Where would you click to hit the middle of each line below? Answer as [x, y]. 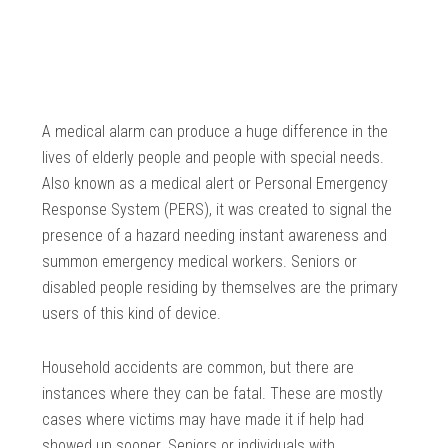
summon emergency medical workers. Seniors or [200, 262]
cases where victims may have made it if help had [203, 420]
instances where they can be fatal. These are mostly [213, 394]
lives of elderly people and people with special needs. [213, 158]
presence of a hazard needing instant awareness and [215, 236]
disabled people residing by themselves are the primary [220, 288]
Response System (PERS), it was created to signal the [217, 210]
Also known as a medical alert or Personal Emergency [215, 184]
